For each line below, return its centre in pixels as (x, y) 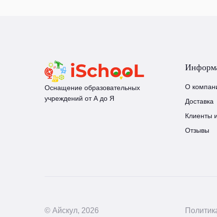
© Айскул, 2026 (72, 210)
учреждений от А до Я (79, 98)
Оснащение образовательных (92, 88)
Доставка (199, 101)
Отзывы (197, 130)
